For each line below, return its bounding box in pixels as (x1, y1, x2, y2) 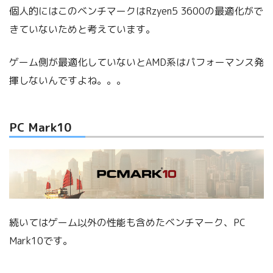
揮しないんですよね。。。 (9, 74, 126, 88)
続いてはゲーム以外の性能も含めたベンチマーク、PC (9, 215, 246, 229)
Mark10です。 (9, 233, 73, 247)
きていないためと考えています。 (9, 23, 155, 37)
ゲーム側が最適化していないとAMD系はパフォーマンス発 (9, 55, 264, 69)
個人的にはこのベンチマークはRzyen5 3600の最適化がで (9, 4, 263, 18)
